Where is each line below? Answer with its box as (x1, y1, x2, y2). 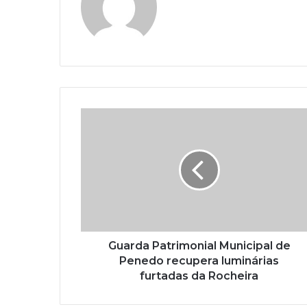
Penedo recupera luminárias (119, 254, 279, 268)
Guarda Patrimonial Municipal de (108, 239, 291, 253)
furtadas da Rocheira (140, 269, 258, 283)
